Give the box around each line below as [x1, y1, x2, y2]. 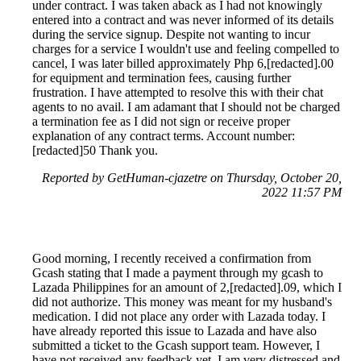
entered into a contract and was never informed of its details [32, 13, 334, 27]
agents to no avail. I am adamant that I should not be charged [32, 100, 340, 114]
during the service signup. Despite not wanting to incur [32, 27, 310, 42]
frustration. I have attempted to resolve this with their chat [32, 85, 323, 100]
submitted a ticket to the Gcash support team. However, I [32, 338, 320, 353]
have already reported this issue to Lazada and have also [32, 324, 317, 338]
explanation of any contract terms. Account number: [32, 129, 295, 143]
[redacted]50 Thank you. [32, 143, 158, 158]
